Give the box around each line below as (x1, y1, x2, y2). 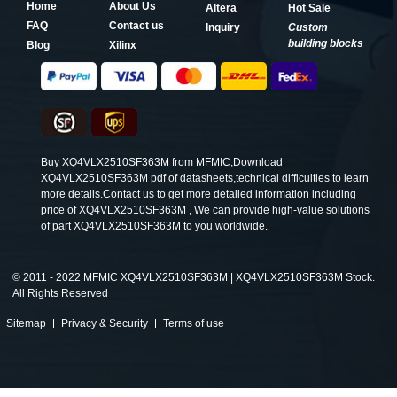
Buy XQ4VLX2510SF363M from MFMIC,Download (41, 155, 283, 168)
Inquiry (206, 20, 240, 34)
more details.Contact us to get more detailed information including (41, 187, 356, 200)
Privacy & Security (61, 316, 148, 330)
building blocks (288, 36, 363, 50)
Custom (288, 20, 328, 34)
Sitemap (6, 316, 46, 330)
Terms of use (163, 316, 224, 330)
